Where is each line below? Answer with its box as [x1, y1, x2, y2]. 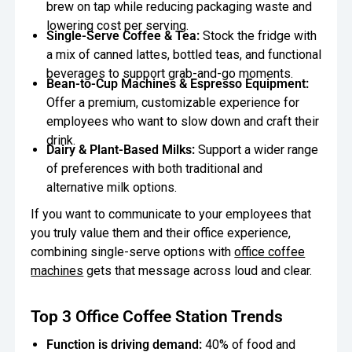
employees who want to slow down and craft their [46, 113, 319, 129]
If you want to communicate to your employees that [31, 207, 312, 222]
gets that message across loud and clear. [83, 263, 313, 279]
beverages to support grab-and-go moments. [46, 66, 293, 82]
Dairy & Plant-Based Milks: [46, 142, 195, 158]
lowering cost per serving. [46, 18, 189, 34]
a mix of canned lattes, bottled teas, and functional [46, 47, 321, 63]
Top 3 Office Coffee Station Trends [31, 307, 284, 327]
